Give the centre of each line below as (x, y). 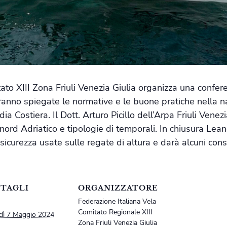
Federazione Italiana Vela (117, 202)
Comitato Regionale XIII (115, 212)
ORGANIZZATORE (118, 188)
